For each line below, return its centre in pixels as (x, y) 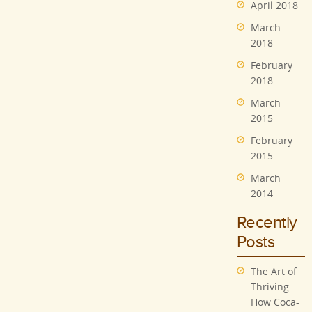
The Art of (274, 272)
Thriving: (271, 287)
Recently (267, 223)
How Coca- (275, 302)
